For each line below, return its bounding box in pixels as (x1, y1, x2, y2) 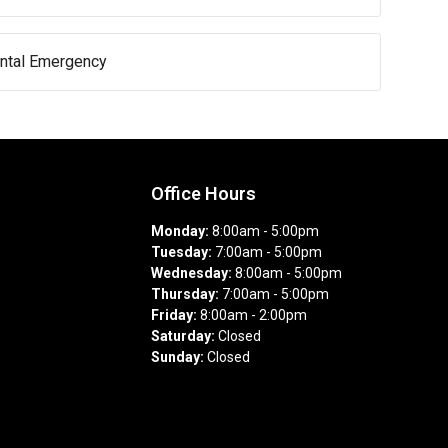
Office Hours (151, 183, 257, 205)
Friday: (151, 307, 198, 324)
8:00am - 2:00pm (197, 307, 308, 324)
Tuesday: (151, 244, 213, 261)
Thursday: (151, 286, 220, 303)
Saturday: (151, 328, 216, 345)
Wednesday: (151, 265, 233, 282)
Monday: (151, 223, 210, 240)
